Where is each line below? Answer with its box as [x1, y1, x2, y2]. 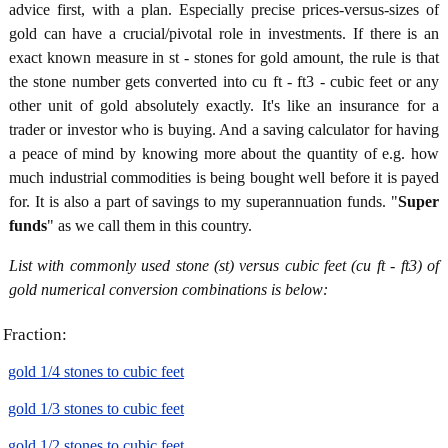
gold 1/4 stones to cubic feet [8, 363, 184, 381]
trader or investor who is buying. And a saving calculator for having [9, 121, 439, 139]
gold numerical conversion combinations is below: [9, 281, 328, 299]
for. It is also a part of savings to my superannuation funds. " [9, 193, 398, 211]
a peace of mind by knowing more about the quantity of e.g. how [9, 145, 439, 163]
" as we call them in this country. [47, 217, 252, 235]
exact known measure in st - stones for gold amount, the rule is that [9, 49, 439, 67]
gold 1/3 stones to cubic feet [8, 400, 184, 418]
